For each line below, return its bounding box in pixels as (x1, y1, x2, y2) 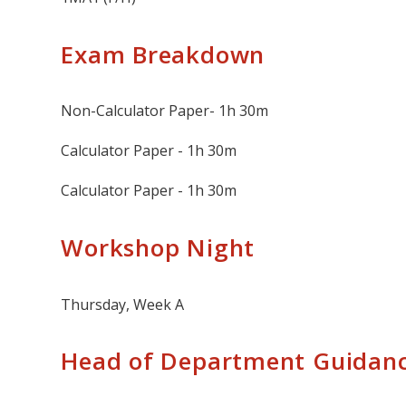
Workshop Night (61, 231, 256, 265)
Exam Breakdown (61, 37, 266, 71)
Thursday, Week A (61, 294, 185, 314)
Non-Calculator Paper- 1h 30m (61, 101, 269, 121)
